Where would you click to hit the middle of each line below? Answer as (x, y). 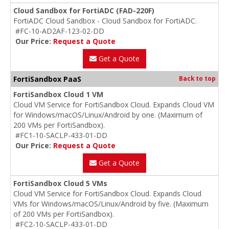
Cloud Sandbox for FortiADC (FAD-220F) (84, 11)
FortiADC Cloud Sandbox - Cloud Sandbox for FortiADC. (105, 21)
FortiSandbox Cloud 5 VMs (60, 184)
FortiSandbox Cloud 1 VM (58, 95)
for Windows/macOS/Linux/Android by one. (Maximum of (108, 115)
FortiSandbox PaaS (47, 79)
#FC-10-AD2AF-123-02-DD (60, 31)
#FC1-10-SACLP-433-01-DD (61, 135)
